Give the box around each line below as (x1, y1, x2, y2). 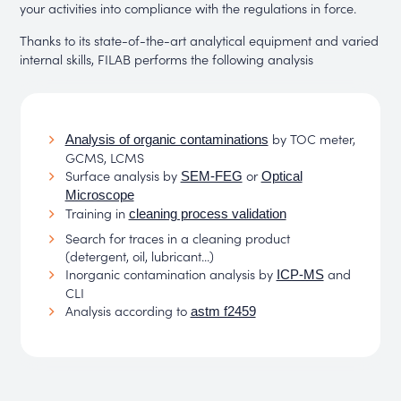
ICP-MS (276, 268, 324, 283)
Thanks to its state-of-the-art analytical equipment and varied (20, 30, 380, 49)
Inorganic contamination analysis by (64, 264, 277, 284)
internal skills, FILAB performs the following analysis (20, 48, 314, 68)
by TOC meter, (268, 129, 355, 149)
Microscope (64, 188, 134, 203)
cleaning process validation (128, 207, 286, 222)
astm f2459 (190, 304, 256, 320)
